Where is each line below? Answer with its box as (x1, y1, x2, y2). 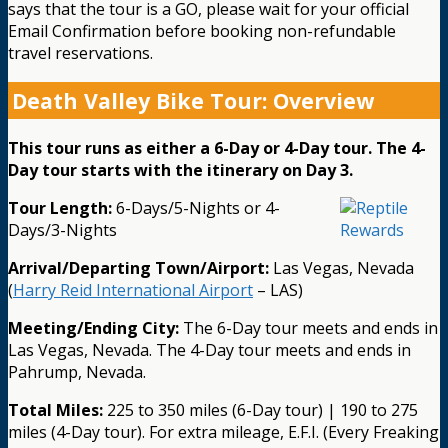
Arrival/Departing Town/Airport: (8, 256, 269, 279)
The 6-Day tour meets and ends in (179, 316, 438, 339)
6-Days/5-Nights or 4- (112, 196, 280, 219)
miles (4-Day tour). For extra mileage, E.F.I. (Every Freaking (8, 420, 439, 443)
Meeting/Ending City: (8, 316, 179, 339)
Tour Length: (8, 196, 112, 219)
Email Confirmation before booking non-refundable (8, 20, 396, 43)
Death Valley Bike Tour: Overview (12, 86, 374, 116)
